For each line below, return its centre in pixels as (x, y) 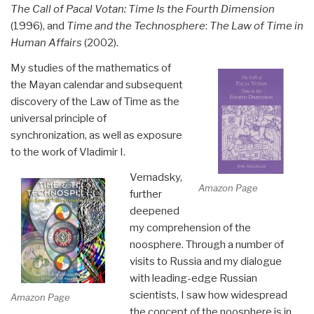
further (145, 194)
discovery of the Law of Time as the (95, 101)
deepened (154, 211)
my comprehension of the (190, 227)
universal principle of (59, 118)
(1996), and (39, 26)
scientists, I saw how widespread (208, 295)
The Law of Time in (257, 26)
